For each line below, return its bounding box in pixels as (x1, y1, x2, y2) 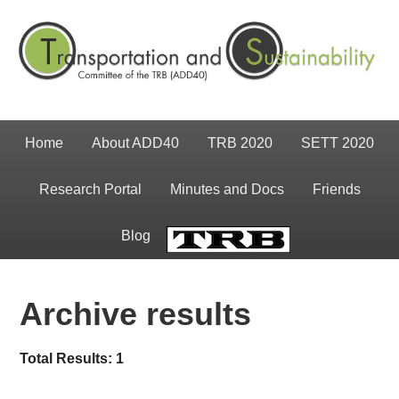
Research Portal (38, 182, 142, 197)
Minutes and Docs (169, 182, 284, 197)
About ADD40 (92, 135, 179, 151)
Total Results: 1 (20, 351, 125, 366)
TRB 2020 (208, 135, 273, 151)
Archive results (20, 296, 252, 332)
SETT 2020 (301, 135, 374, 151)
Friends (312, 182, 361, 197)
